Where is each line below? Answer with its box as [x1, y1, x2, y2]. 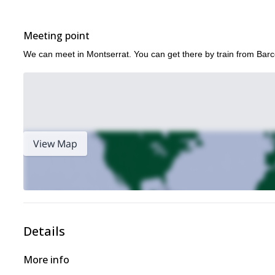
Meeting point [23, 29, 90, 42]
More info [23, 253, 69, 266]
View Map [33, 137, 77, 150]
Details [23, 223, 65, 239]
